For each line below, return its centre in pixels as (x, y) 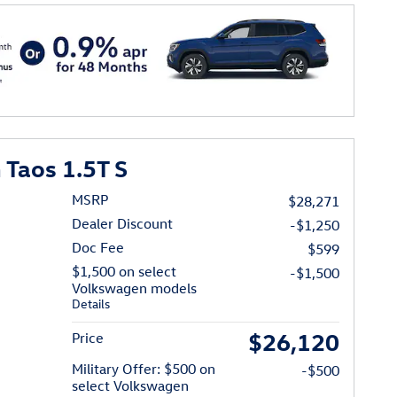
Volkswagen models (135, 288)
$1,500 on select (125, 272)
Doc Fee (98, 248)
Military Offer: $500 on (144, 369)
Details (91, 304)
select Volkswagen (131, 386)
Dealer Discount (123, 224)
